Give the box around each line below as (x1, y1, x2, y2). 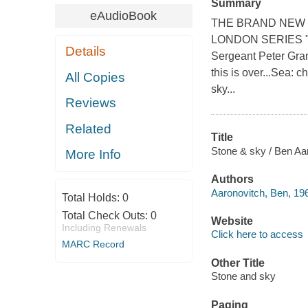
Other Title (210, 256, 265, 269)
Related (65, 121, 112, 136)
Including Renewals (61, 221, 146, 233)
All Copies (65, 69, 126, 85)
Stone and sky (210, 270, 276, 283)
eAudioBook (90, 8, 157, 23)
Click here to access (210, 228, 303, 241)
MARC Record (61, 238, 124, 250)
